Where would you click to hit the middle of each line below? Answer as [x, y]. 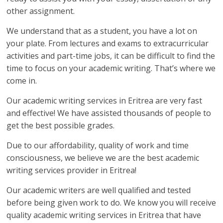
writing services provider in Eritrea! [72, 170]
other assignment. [41, 11]
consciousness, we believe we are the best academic [103, 158]
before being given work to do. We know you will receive [111, 203]
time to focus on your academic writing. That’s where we [111, 68]
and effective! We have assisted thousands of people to [109, 113]
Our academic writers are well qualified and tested [99, 190]
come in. [22, 81]
